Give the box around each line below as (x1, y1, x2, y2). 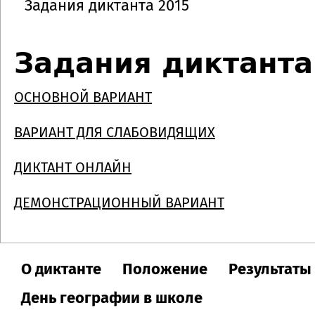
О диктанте (21, 262, 101, 278)
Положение (122, 262, 207, 278)
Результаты (229, 262, 311, 278)
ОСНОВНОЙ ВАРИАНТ (14, 91, 152, 105)
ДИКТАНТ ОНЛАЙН (14, 161, 131, 175)
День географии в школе (21, 291, 202, 307)
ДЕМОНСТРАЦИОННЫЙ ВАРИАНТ (14, 196, 224, 210)
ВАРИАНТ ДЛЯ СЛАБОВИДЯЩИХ (14, 126, 215, 140)
